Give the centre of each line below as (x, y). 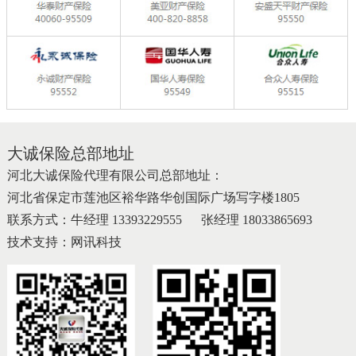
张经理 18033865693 (256, 219)
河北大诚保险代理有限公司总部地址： (115, 175)
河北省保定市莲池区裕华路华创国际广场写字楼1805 (153, 197)
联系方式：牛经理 (59, 219)
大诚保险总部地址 (70, 153)
